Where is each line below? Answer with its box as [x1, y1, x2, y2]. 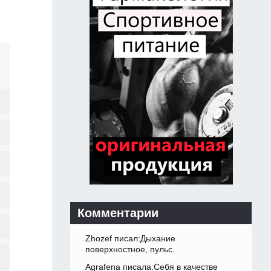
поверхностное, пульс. [85, 244, 175, 255]
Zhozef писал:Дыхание [85, 233, 175, 244]
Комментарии [77, 206, 158, 220]
